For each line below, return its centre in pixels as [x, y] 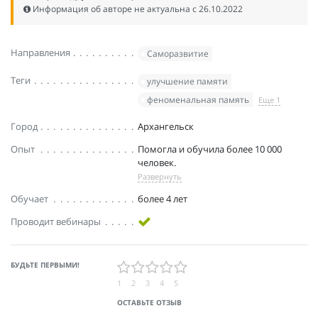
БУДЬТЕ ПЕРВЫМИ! [45, 265]
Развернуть [160, 176]
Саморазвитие [178, 54]
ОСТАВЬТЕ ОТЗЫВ [149, 303]
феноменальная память [198, 100]
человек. [157, 162]
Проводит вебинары [56, 221]
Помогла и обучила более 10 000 [210, 149]
